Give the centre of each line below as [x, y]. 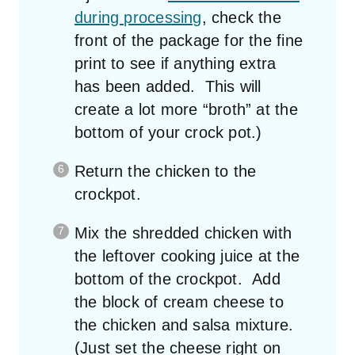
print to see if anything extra [176, 63]
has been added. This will [168, 86]
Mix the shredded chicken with [183, 233]
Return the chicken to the [166, 171]
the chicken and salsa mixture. [184, 324]
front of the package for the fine [189, 40]
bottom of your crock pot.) [168, 132]
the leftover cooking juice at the [187, 256]
